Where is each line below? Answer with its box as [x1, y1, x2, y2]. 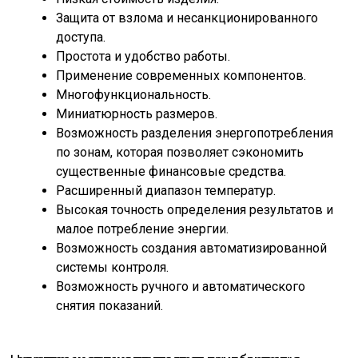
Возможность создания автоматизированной [56, 241, 327, 256]
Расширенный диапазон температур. [56, 183, 276, 198]
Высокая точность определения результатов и [56, 202, 333, 217]
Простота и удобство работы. [56, 49, 230, 64]
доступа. [56, 30, 105, 45]
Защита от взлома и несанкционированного [56, 10, 318, 26]
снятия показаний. [56, 298, 163, 313]
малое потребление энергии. [56, 221, 229, 237]
